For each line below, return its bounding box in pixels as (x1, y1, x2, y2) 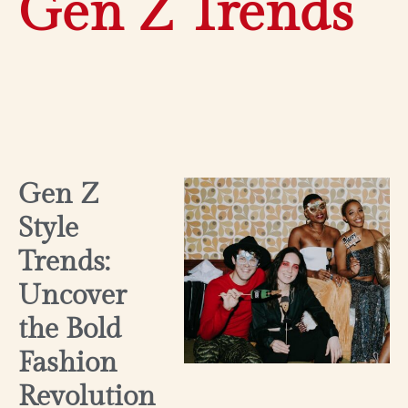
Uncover (18, 279, 127, 313)
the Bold (18, 312, 121, 347)
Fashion (18, 346, 117, 381)
